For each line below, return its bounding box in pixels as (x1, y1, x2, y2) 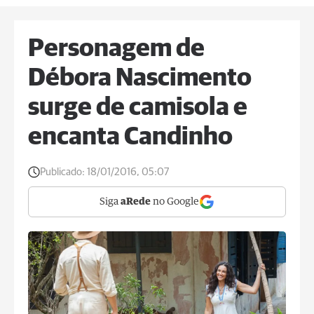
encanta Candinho (28, 125, 233, 150)
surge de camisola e (28, 95, 247, 121)
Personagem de (28, 36, 205, 62)
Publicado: (40, 167, 85, 177)
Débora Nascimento (28, 66, 252, 91)
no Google (151, 197, 199, 207)
